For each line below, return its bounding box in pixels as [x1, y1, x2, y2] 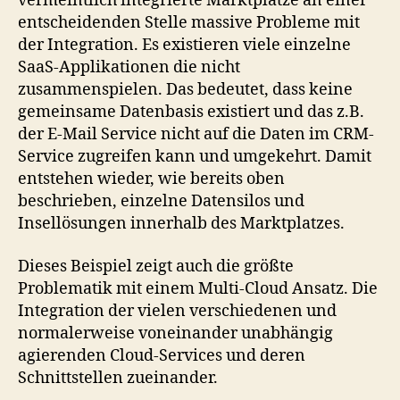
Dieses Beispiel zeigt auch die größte [18, 255, 294, 277]
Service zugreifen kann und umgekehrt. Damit [18, 146, 371, 167]
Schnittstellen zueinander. [18, 367, 218, 388]
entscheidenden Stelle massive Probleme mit [18, 12, 360, 33]
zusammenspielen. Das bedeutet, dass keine [18, 79, 353, 100]
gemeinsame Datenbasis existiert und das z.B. [18, 102, 364, 122]
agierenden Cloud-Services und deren [18, 345, 305, 366]
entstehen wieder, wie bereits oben [18, 169, 285, 189]
